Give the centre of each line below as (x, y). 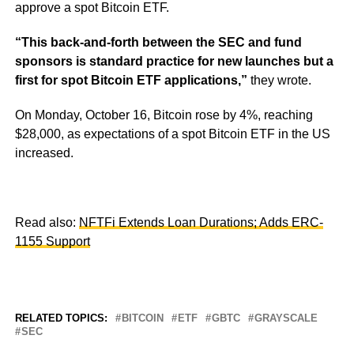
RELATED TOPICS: (61, 318)
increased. (44, 153)
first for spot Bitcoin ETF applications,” (131, 81)
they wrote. (279, 81)
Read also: (47, 223)
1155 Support (52, 242)
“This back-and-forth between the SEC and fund (158, 43)
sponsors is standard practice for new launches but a (174, 62)
